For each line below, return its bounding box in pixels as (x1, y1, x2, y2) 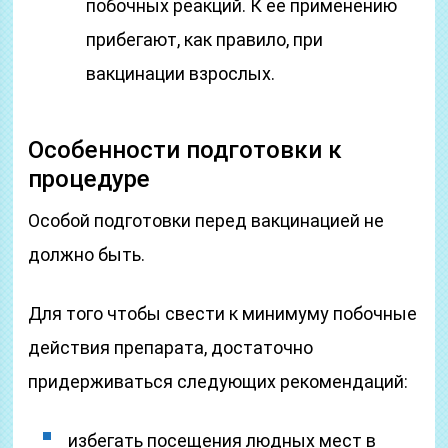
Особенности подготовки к (28, 136, 343, 164)
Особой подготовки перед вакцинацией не (28, 210, 385, 231)
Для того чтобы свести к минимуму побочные (28, 303, 418, 324)
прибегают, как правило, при (86, 29, 324, 50)
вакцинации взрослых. (86, 63, 276, 84)
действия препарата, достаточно (28, 337, 314, 358)
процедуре (28, 165, 151, 193)
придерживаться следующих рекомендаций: (28, 371, 409, 392)
